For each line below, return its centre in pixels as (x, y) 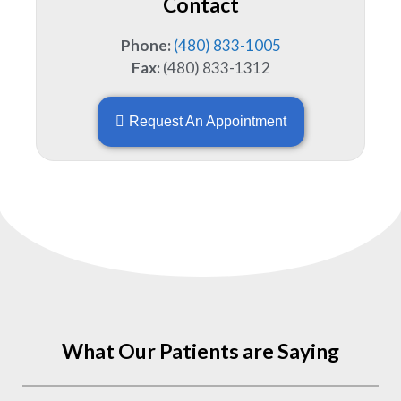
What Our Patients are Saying (200, 351)
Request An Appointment (207, 121)
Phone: (145, 45)
